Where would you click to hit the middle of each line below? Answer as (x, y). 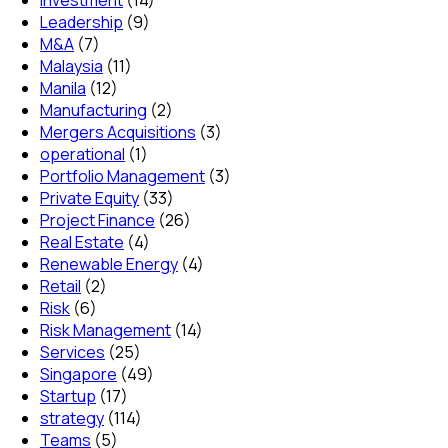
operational (82, 153)
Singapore (78, 373)
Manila (63, 87)
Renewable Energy (109, 263)
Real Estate (82, 241)
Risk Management (105, 329)
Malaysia (71, 65)
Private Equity (89, 197)
